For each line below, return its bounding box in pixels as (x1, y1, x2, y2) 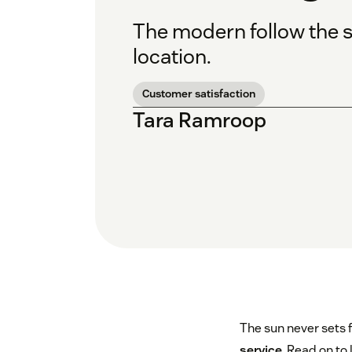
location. (133, 43, 211, 70)
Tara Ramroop (133, 107, 266, 134)
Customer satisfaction (142, 86, 255, 101)
